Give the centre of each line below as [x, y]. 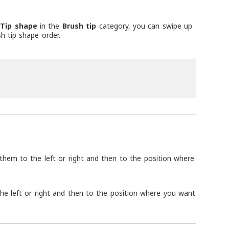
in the [50, 26]
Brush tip [79, 26]
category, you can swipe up [144, 26]
